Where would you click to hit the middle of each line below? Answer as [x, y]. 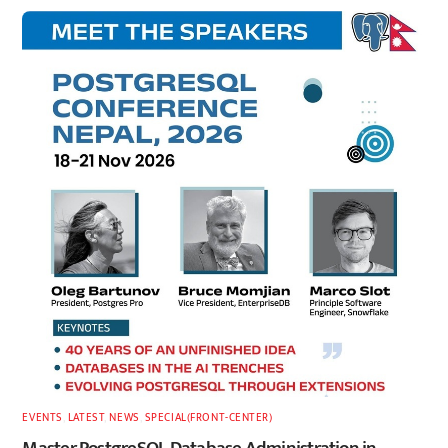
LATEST [86, 418]
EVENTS [42, 418]
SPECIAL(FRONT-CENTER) [208, 418]
